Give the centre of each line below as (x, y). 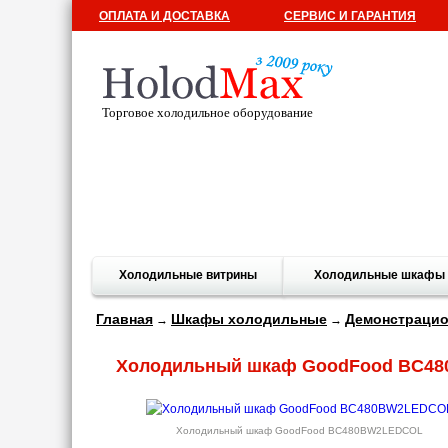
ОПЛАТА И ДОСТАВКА (164, 16)
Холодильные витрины (188, 275)
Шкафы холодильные (249, 319)
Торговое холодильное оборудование (207, 112)
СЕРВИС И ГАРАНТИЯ (350, 16)
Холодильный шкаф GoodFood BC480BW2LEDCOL (299, 430)
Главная (124, 319)
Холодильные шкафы (380, 275)
